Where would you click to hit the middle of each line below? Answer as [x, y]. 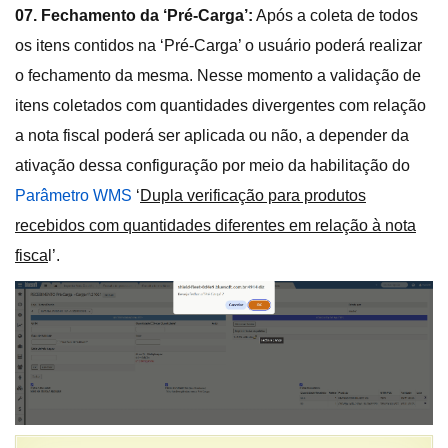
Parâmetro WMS [73, 196]
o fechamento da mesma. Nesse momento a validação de [218, 76]
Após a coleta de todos [335, 16]
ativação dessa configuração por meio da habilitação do [212, 166]
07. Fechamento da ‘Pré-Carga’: [134, 16]
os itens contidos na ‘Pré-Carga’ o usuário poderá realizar [218, 46]
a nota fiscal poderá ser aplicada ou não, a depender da [212, 136]
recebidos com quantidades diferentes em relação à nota [215, 226]
